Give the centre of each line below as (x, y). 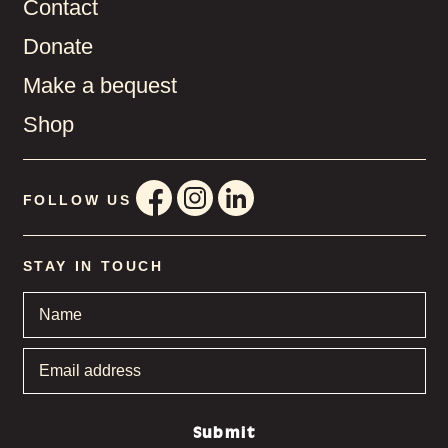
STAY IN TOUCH (93, 266)
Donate (57, 47)
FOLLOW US (77, 200)
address (48, 375)
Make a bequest (99, 86)
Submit (224, 433)
